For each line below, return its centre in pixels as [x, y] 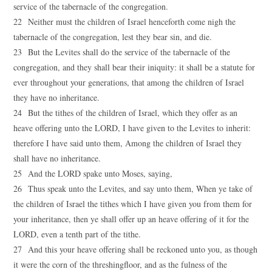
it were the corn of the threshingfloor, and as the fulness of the [121, 264]
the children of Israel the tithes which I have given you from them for [133, 204]
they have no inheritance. [57, 97]
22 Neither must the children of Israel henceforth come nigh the [125, 22]
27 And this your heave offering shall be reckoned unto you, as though [136, 249]
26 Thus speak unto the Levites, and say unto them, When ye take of [133, 189]
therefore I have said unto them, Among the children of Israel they [128, 143]
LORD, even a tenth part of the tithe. [77, 234]
